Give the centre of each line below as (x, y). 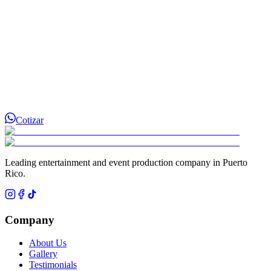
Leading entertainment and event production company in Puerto (126, 162)
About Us (48, 243)
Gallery (43, 254)
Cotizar (30, 120)
